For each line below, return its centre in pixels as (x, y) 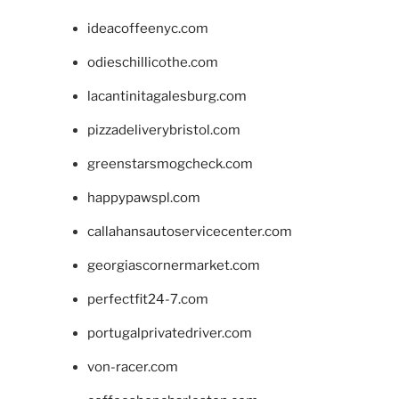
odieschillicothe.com (152, 63)
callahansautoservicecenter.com (189, 232)
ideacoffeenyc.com (147, 29)
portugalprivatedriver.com (169, 334)
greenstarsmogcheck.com (170, 164)
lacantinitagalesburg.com (167, 97)
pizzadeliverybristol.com (163, 130)
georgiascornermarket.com (173, 266)
